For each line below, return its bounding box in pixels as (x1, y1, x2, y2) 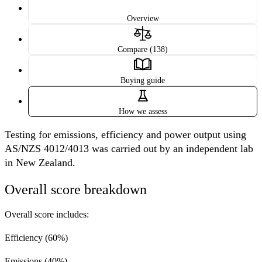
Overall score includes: (5, 209, 89, 220)
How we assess (118, 106, 167, 116)
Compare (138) (118, 44, 168, 54)
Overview (126, 13, 159, 23)
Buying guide (120, 75, 165, 85)
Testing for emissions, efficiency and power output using (5, 129, 246, 141)
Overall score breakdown (5, 182, 147, 198)
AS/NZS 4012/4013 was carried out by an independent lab (5, 143, 253, 155)
